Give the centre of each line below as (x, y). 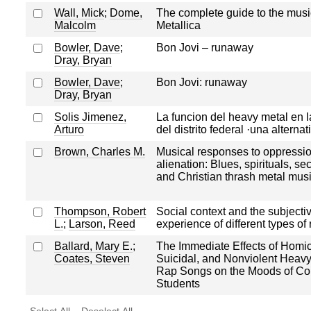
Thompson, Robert (100, 211)
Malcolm (75, 25)
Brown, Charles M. (99, 151)
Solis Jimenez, (90, 117)
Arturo (69, 129)
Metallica (178, 25)
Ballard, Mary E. (93, 246)
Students (178, 283)
